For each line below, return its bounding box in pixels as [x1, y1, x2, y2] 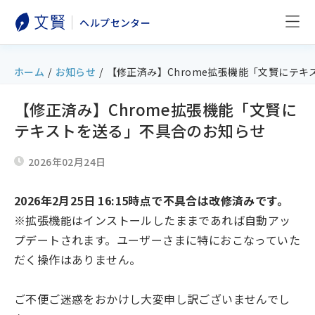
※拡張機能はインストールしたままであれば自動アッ [14, 212, 291, 229]
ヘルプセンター [79, 15, 151, 30]
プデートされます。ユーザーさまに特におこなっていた [14, 231, 300, 248]
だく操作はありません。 [14, 251, 141, 268]
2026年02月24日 [28, 155, 106, 169]
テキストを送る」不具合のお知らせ [14, 119, 266, 141]
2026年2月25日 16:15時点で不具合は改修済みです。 [14, 192, 288, 209]
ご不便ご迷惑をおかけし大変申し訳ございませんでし [14, 290, 290, 307]
